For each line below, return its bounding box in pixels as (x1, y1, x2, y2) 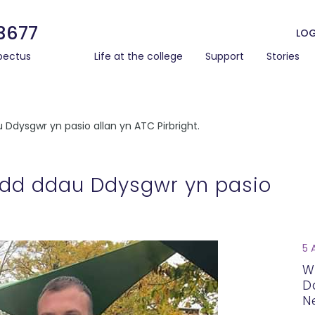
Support (205, 49, 244, 63)
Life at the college (94, 49, 183, 63)
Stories (266, 49, 300, 63)
